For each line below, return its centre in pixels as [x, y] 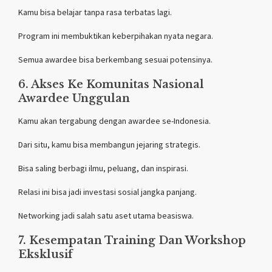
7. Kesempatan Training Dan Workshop [132, 240]
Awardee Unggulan [74, 98]
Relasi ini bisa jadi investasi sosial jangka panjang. [107, 192]
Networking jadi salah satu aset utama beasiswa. [106, 215]
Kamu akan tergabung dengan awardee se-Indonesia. [114, 121]
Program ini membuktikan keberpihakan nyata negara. [116, 36]
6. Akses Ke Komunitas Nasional [111, 84]
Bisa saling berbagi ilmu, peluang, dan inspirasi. [103, 168]
